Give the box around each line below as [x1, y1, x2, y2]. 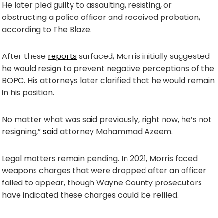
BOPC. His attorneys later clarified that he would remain [2, 74, 215, 86]
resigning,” [2, 126, 43, 137]
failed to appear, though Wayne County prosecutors [2, 177, 202, 188]
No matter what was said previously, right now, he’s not [2, 113, 212, 125]
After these [2, 50, 48, 62]
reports [48, 50, 77, 62]
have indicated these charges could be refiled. [2, 189, 179, 200]
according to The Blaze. [2, 23, 91, 35]
